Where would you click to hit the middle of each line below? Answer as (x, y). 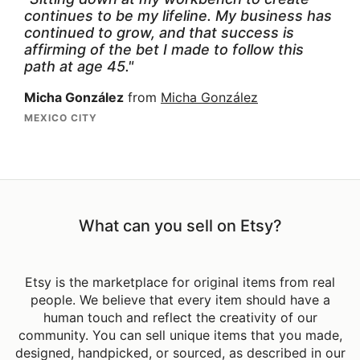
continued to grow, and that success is (159, 32)
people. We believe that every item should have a (180, 301)
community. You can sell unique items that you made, (180, 336)
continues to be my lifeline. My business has (178, 15)
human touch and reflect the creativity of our (180, 318)
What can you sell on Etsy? (180, 226)
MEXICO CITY (61, 117)
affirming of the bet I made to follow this (164, 49)
